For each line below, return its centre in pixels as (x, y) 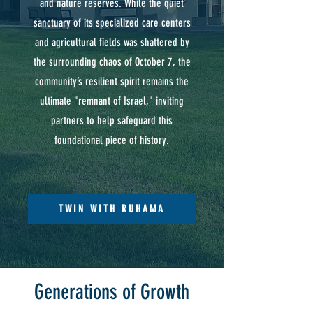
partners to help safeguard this (112, 121)
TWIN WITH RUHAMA (112, 209)
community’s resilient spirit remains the (112, 81)
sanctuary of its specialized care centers (112, 23)
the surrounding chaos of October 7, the (112, 62)
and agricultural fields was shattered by (112, 42)
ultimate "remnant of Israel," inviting (112, 101)
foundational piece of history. (112, 140)
